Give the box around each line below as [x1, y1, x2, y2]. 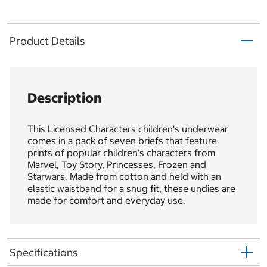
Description [27, 89, 102, 107]
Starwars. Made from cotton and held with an [27, 170, 221, 183]
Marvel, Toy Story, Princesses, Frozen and [27, 159, 206, 171]
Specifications [10, 245, 78, 259]
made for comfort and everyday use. [27, 194, 185, 207]
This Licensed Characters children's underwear [27, 123, 228, 135]
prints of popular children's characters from [27, 147, 215, 159]
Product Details [10, 33, 85, 48]
